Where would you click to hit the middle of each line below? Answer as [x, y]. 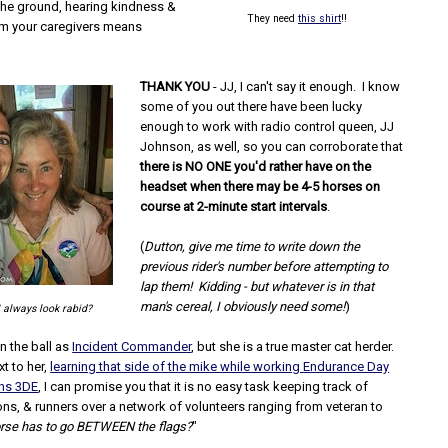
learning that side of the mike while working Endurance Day [220, 366]
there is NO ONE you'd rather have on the [256, 166]
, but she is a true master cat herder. [294, 346]
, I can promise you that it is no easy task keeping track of [203, 386]
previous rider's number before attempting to [264, 266]
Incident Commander [132, 346]
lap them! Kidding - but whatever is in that [257, 286]
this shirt [320, 18]
